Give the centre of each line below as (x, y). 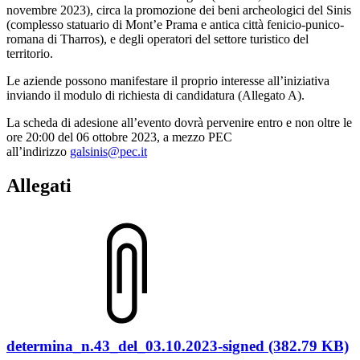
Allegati (39, 185)
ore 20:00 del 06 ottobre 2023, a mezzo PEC (119, 137)
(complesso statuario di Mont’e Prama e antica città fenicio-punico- (175, 24)
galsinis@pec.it (108, 151)
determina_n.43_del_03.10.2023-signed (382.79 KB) (178, 346)
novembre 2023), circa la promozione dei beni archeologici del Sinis (179, 10)
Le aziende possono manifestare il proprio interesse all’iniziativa (168, 80)
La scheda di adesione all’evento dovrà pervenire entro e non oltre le (179, 122)
